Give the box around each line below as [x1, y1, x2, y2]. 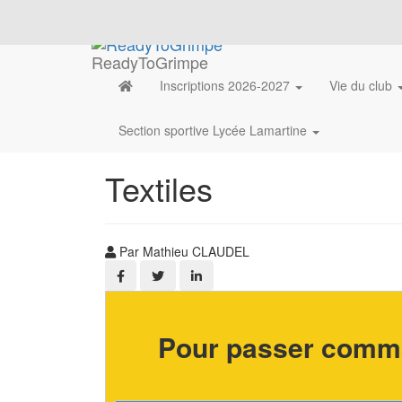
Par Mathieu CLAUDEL [116, 242, 249, 261]
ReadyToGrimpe [92, 49, 208, 74]
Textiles [105, 165, 213, 212]
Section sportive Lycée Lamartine [118, 121, 310, 140]
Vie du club [329, 76, 396, 95]
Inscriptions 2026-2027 [160, 76, 293, 95]
